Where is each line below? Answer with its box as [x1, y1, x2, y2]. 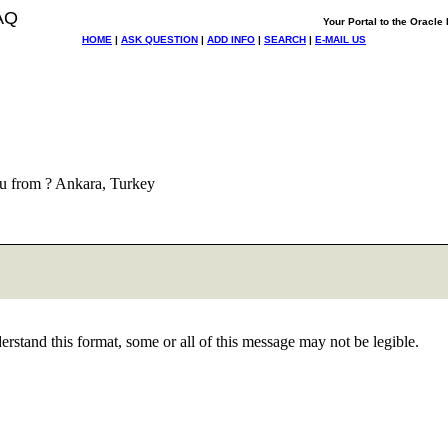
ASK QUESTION [121, 34, 198, 45]
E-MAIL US [315, 34, 366, 45]
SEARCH [264, 34, 306, 45]
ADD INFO [207, 34, 255, 45]
